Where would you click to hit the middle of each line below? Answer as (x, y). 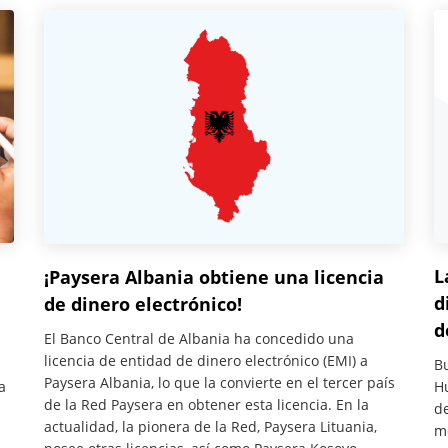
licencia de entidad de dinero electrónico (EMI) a (206, 360)
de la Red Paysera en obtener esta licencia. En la (206, 404)
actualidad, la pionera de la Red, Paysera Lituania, (210, 426)
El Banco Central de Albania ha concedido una (199, 338)
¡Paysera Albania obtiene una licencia (214, 276)
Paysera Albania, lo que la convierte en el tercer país (219, 382)
